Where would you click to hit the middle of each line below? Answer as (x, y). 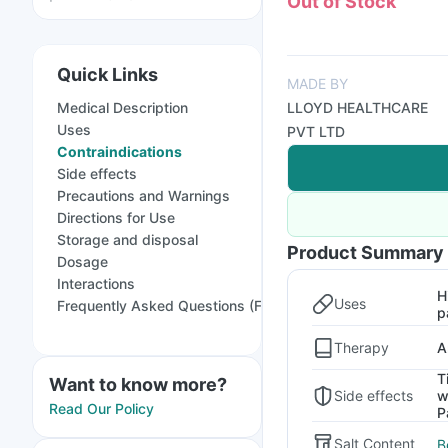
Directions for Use (116, 217)
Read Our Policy (101, 408)
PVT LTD (316, 131)
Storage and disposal (127, 239)
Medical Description (122, 107)
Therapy (361, 347)
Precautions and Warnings (143, 195)
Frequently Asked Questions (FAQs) (176, 305)
